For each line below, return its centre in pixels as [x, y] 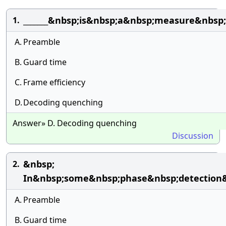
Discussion [193, 136]
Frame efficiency [54, 82]
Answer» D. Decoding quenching [75, 123]
